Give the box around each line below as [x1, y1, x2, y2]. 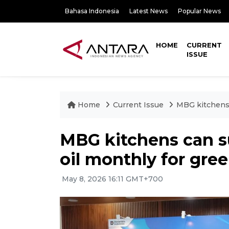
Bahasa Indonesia [65, 7, 119, 15]
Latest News [129, 7, 168, 15]
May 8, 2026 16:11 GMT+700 [60, 174, 163, 184]
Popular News [178, 7, 221, 15]
